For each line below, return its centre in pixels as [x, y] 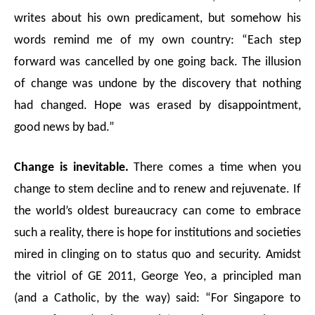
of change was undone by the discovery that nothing [157, 84]
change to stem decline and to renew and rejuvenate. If [157, 190]
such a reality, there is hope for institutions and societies [157, 233]
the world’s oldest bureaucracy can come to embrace [157, 212]
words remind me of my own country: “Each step [157, 41]
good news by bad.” [64, 128]
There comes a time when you [217, 168]
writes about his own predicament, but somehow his [157, 19]
